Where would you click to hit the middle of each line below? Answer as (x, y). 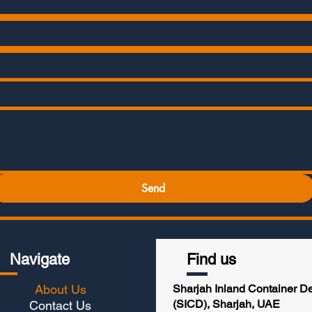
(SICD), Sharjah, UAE (226, 304)
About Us (60, 289)
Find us (211, 259)
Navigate (40, 259)
